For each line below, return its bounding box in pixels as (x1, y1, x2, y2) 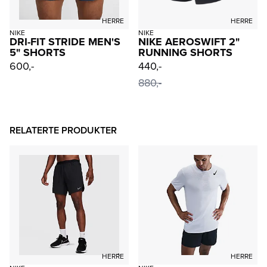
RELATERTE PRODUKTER (10, 123, 117, 137)
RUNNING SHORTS (138, 44, 232, 60)
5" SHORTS (10, 44, 66, 60)
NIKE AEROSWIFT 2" (138, 33, 240, 49)
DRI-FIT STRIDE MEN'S (10, 33, 120, 49)
